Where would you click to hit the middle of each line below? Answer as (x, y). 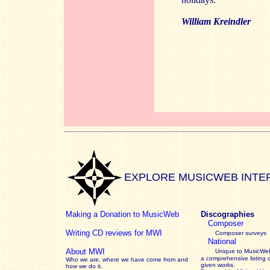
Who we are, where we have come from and (127, 259)
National (222, 241)
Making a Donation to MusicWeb (122, 214)
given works (217, 265)
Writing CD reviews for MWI (114, 233)
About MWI (85, 252)
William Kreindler (216, 21)
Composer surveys (241, 233)
